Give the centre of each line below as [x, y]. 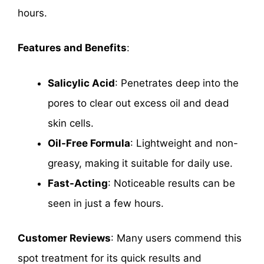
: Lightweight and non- [184, 143]
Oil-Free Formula [89, 143]
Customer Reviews [64, 238]
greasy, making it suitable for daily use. [140, 163]
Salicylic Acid [81, 83]
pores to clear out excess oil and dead [138, 103]
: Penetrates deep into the [177, 83]
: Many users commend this [176, 238]
